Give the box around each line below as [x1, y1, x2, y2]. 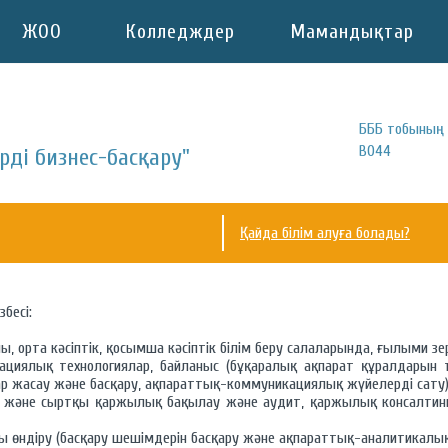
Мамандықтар [290, 20, 414, 43]
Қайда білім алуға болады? [240, 224, 410, 242]
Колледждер [125, 20, 235, 43]
